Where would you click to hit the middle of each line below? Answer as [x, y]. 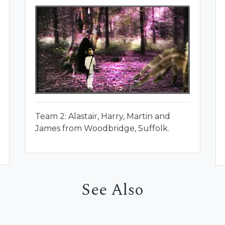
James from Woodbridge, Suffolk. [102, 128]
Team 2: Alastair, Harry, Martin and [103, 116]
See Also [113, 190]
